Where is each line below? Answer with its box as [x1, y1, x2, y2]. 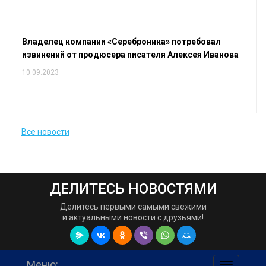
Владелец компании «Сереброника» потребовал [21, 37, 221, 47]
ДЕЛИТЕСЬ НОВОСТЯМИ [49, 180, 217, 198]
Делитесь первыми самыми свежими [59, 202, 207, 212]
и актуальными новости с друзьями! [62, 213, 204, 223]
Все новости [21, 126, 69, 137]
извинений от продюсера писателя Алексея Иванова [21, 50, 239, 60]
